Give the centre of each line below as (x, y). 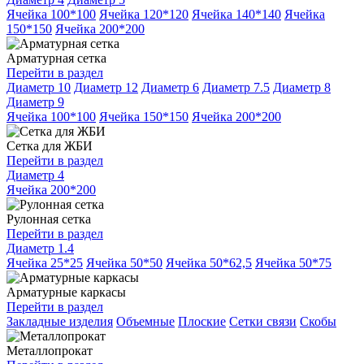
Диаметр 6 (170, 87)
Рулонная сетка (49, 219)
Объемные (145, 321)
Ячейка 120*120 (144, 14)
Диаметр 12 (106, 87)
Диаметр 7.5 (236, 87)
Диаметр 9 (35, 102)
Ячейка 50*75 (293, 262)
